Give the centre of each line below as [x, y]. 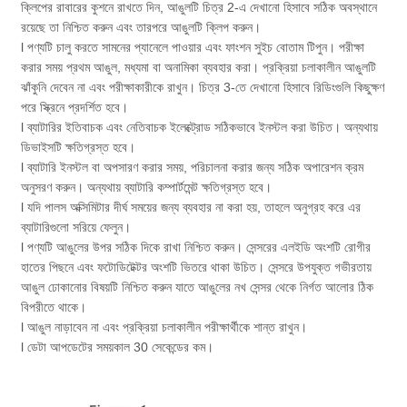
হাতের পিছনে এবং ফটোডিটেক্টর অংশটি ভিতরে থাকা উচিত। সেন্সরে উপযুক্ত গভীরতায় [197, 267]
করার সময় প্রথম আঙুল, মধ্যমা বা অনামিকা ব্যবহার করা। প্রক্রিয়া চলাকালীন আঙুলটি [199, 67]
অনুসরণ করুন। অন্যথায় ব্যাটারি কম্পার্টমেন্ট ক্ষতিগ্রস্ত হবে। [147, 187]
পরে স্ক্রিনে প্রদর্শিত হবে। [75, 107]
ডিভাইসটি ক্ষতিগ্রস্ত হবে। [79, 147]
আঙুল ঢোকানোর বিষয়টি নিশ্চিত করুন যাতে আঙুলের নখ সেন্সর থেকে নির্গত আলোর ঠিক [198, 287]
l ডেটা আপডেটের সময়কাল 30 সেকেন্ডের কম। [118, 347]
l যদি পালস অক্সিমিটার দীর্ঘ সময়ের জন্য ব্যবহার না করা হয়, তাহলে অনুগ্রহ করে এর [191, 207]
